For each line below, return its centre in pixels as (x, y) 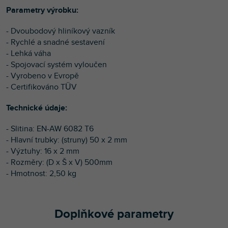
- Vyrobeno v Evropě (42, 76)
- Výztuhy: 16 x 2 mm (43, 151)
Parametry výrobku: (42, 10)
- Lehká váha (28, 53)
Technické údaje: (37, 108)
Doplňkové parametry (114, 214)
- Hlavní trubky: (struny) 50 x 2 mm (67, 140)
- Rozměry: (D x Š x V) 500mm (59, 162)
